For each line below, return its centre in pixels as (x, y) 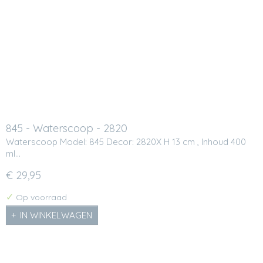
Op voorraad (40, 197)
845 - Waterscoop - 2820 (67, 129)
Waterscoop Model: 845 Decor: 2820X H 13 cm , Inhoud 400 (126, 141)
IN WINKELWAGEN (56, 215)
